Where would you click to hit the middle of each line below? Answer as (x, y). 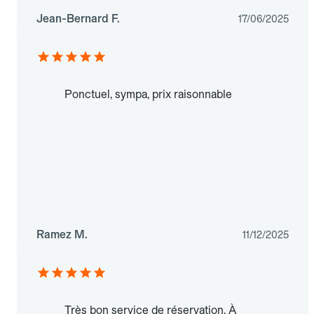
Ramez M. (62, 235)
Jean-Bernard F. (78, 19)
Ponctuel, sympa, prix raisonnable (148, 95)
